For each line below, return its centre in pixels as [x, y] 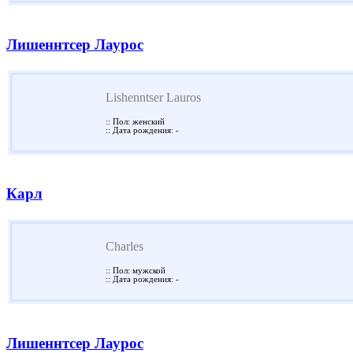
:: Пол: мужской [136, 271]
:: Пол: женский [135, 121]
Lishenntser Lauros [153, 97]
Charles [124, 247]
